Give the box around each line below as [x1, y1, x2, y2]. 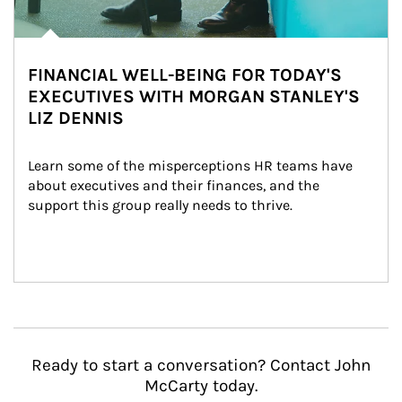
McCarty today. [144, 376, 258, 396]
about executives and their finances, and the [28, 177, 323, 194]
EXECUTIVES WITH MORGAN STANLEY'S [28, 86, 360, 107]
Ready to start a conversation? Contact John [31, 355, 371, 375]
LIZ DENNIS [28, 108, 124, 128]
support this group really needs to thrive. [28, 197, 293, 214]
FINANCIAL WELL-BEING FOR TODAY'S [28, 65, 342, 85]
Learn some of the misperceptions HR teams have [28, 157, 356, 174]
